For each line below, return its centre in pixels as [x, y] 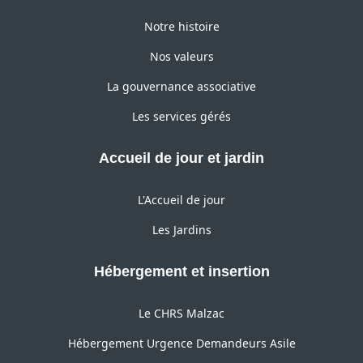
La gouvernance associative [181, 87]
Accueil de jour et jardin [181, 158]
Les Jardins [181, 230]
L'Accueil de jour [181, 200]
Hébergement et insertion [181, 272]
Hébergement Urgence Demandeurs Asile [181, 344]
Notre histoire [181, 27]
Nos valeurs [181, 57]
